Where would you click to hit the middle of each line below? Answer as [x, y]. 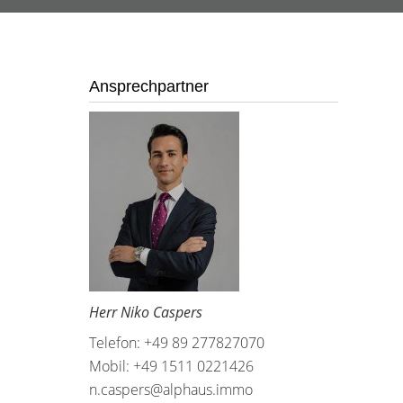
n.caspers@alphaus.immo [170, 390]
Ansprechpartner [148, 86]
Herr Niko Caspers [145, 312]
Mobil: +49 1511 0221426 [171, 366]
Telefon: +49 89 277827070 [176, 343]
